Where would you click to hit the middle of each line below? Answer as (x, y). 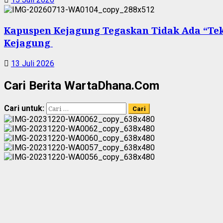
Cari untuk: (24, 109)
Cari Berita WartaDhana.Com (82, 86)
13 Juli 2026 (33, 64)
